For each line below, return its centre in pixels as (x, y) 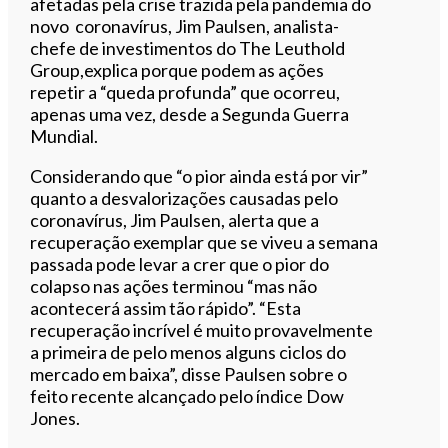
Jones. (55, 417)
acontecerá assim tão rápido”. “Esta (166, 307)
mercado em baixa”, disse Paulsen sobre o (189, 373)
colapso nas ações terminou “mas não (174, 285)
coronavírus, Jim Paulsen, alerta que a (175, 219)
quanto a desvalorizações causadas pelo (184, 197)
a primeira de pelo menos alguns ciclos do (188, 351)
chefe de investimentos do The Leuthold (188, 47)
